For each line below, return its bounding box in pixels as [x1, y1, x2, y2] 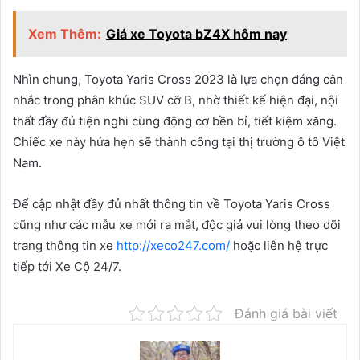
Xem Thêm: [28, 26, 101, 43]
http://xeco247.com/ [117, 238, 230, 254]
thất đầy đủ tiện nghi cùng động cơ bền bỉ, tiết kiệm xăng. [13, 113, 337, 129]
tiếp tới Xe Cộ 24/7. [13, 259, 121, 275]
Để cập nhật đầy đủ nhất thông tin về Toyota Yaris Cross [13, 196, 330, 212]
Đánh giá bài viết [235, 305, 337, 322]
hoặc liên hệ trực [230, 238, 328, 254]
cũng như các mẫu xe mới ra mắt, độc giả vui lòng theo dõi [13, 217, 341, 233]
